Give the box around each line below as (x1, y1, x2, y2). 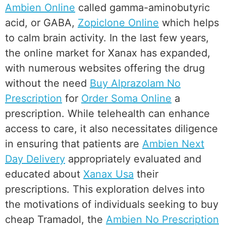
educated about (5, 168, 83, 181)
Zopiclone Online (78, 17, 159, 29)
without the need (5, 77, 90, 90)
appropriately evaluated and (65, 153, 201, 165)
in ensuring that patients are (5, 138, 142, 150)
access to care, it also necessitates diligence (5, 123, 218, 135)
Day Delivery (5, 153, 65, 165)
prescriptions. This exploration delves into (5, 183, 205, 196)
